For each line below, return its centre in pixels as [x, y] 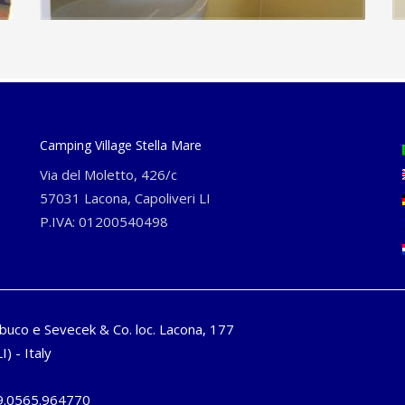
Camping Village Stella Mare [121, 145]
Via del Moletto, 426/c [108, 174]
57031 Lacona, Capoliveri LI [125, 198]
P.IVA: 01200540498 [104, 221]
